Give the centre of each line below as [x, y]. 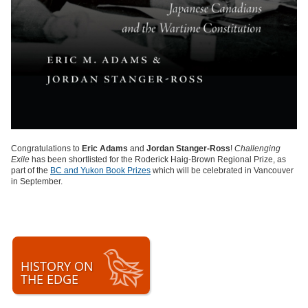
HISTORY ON [57, 266]
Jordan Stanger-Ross [188, 149]
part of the [31, 171]
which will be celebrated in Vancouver [222, 171]
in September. [38, 182]
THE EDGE [49, 279]
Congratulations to [46, 149]
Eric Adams [105, 149]
